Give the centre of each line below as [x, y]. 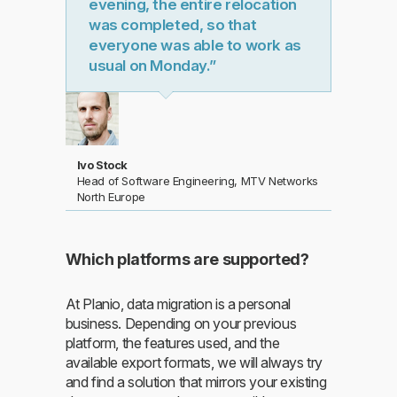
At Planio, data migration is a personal [178, 304]
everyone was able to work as [195, 45]
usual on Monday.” [152, 65]
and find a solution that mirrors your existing [196, 382]
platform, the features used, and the [172, 343]
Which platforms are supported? [187, 260]
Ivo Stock [102, 164]
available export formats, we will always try [194, 363]
